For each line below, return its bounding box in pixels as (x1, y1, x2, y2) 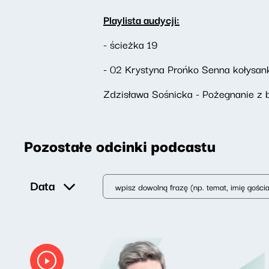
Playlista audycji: (103, 11, 180, 28)
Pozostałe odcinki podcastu (24, 133, 216, 157)
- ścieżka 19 (103, 36, 158, 52)
